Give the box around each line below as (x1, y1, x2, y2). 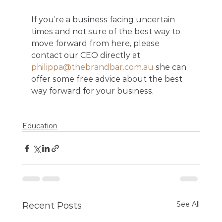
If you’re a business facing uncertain (31, 15, 177, 25)
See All (176, 200, 200, 209)
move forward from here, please (31, 39, 162, 49)
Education (22, 121, 57, 131)
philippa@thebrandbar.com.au (31, 62, 154, 72)
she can (153, 62, 188, 72)
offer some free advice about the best (31, 74, 184, 84)
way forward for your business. (31, 86, 154, 96)
